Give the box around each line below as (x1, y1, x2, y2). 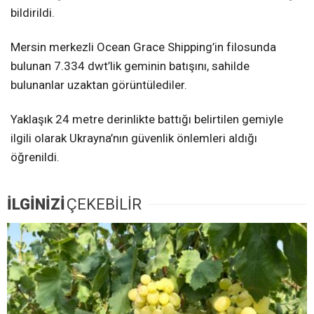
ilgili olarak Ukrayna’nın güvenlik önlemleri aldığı (11, 131, 257, 146)
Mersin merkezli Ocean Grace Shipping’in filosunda (11, 40, 276, 55)
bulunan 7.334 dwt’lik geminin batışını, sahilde (11, 59, 250, 74)
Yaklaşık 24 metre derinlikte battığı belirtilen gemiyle (11, 112, 283, 127)
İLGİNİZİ (7, 196, 65, 214)
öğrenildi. (11, 150, 60, 165)
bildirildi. (11, 6, 55, 20)
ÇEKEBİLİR (67, 196, 142, 214)
